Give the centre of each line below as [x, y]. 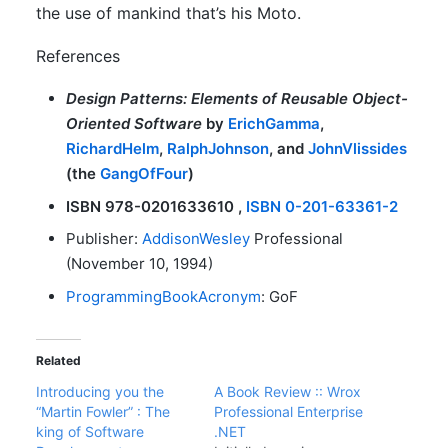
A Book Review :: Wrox [287, 391]
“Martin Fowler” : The [103, 411]
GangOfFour [144, 173]
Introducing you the [100, 391]
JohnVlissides [357, 148]
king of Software [90, 431]
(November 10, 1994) [139, 263]
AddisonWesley [196, 238]
